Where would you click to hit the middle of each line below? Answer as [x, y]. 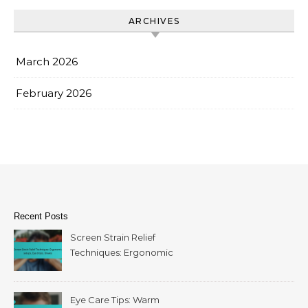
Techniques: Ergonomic [122, 252]
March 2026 [47, 61]
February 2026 [54, 93]
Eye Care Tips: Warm [115, 299]
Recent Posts [41, 216]
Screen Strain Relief [113, 237]
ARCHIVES [154, 21]
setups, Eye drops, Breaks [126, 267]
